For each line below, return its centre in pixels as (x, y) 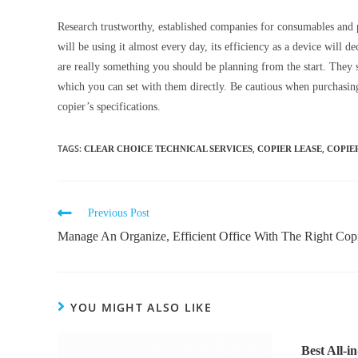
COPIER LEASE (290, 148)
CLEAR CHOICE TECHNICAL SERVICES (168, 148)
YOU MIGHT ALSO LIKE (141, 307)
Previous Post (119, 213)
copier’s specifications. (111, 106)
